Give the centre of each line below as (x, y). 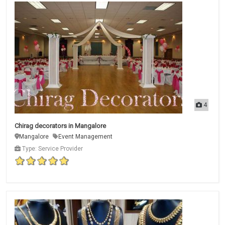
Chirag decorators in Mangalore (60, 126)
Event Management (85, 136)
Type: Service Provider (52, 148)
